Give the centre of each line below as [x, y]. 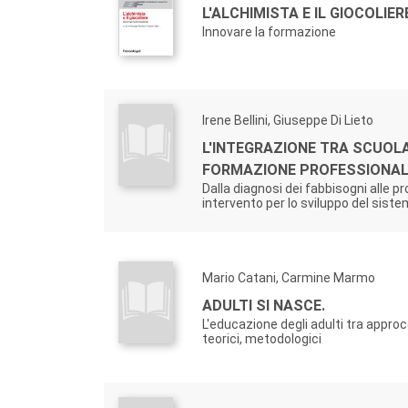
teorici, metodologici [262, 339]
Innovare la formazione [269, 32]
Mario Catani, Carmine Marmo [289, 278]
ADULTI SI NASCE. [264, 306]
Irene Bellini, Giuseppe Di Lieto [288, 120]
